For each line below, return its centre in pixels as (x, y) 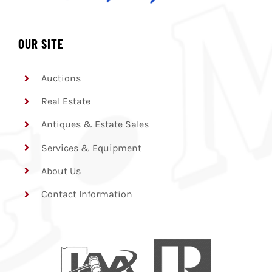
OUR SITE (41, 44)
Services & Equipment (92, 148)
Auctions (61, 78)
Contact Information (87, 194)
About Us (61, 171)
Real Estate (66, 101)
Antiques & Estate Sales (95, 124)
